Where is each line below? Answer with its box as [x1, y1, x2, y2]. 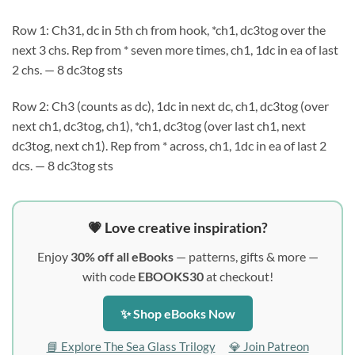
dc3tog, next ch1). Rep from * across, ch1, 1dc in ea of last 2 [12, 138, 326, 154]
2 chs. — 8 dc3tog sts [12, 62, 123, 78]
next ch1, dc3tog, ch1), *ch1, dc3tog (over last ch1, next [12, 118, 306, 134]
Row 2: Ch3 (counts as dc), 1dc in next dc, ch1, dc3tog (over [12, 98, 329, 114]
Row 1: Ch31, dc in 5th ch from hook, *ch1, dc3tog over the [12, 22, 326, 38]
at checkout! [203, 269, 273, 284]
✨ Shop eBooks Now [120, 306, 235, 322]
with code [82, 269, 138, 284]
